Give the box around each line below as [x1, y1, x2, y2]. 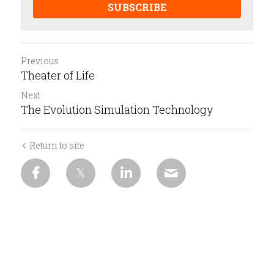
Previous [21, 55, 59, 67]
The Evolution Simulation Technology [21, 102, 213, 117]
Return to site [29, 139, 84, 152]
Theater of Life [21, 68, 95, 83]
